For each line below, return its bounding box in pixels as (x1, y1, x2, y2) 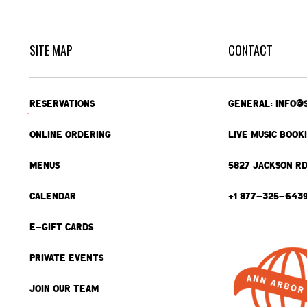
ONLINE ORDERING (29, 127, 111, 142)
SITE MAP (29, 41, 73, 60)
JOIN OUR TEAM (29, 282, 99, 296)
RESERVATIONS (29, 97, 95, 111)
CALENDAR (29, 189, 76, 204)
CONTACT (228, 41, 273, 60)
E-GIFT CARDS (29, 220, 93, 234)
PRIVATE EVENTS (29, 251, 103, 265)
